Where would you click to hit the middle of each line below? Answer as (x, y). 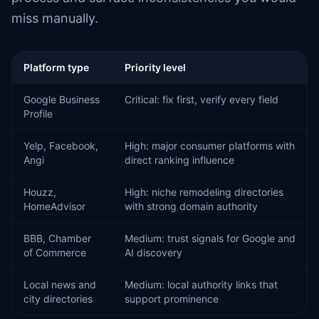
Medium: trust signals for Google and (210, 238)
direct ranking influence (179, 160)
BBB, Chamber (57, 238)
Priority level (155, 67)
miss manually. (55, 18)
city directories (58, 299)
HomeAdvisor (54, 206)
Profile (38, 114)
